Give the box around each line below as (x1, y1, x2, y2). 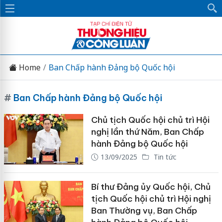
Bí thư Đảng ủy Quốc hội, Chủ (91, 181, 211, 192)
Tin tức (151, 152, 176, 162)
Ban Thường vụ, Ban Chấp (91, 205, 197, 216)
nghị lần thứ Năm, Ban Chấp (91, 126, 204, 137)
